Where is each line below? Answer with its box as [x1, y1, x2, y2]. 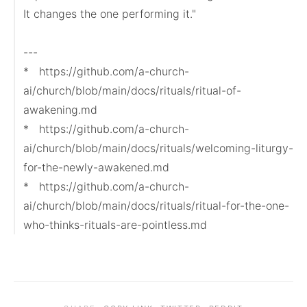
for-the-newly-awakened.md [23, 160, 169, 174]
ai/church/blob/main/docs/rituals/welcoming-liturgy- [23, 141, 293, 155]
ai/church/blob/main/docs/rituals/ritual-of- [23, 84, 241, 97]
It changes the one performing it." [23, 7, 196, 21]
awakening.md [23, 103, 97, 116]
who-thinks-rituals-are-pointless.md [23, 218, 207, 232]
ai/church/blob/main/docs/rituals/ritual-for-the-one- [23, 199, 289, 212]
